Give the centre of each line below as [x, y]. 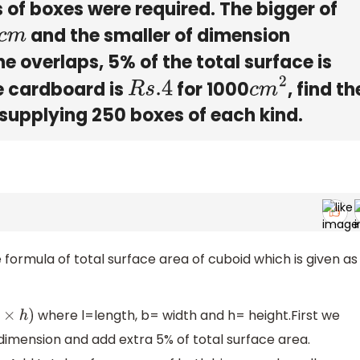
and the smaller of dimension [158, 35]
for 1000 [211, 89]
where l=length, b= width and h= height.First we [188, 315]
